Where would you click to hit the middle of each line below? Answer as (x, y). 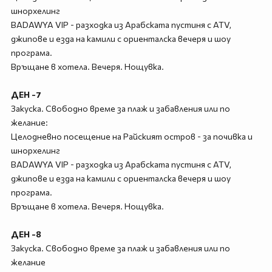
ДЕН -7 (26, 94)
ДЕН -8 (26, 234)
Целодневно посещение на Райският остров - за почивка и (131, 136)
